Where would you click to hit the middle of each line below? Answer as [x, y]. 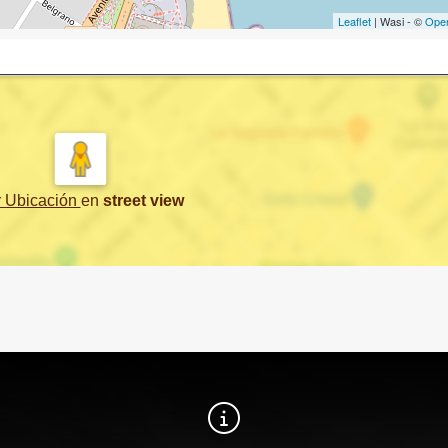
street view [143, 200]
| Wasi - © [398, 20]
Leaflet [354, 20]
